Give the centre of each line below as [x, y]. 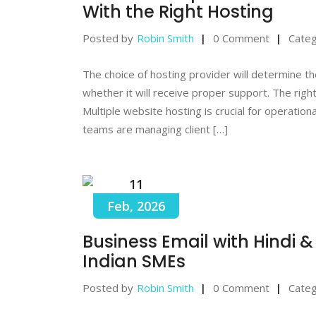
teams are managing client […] [155, 129]
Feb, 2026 [136, 206]
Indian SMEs [134, 261]
